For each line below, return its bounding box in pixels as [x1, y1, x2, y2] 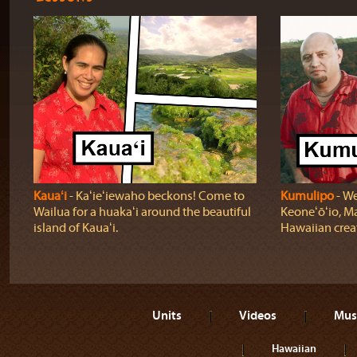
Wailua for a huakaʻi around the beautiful [33, 205, 251, 219]
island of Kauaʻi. [33, 221, 118, 235]
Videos [239, 307, 277, 323]
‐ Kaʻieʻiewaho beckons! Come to [66, 189, 245, 203]
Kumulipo [280, 189, 334, 203]
